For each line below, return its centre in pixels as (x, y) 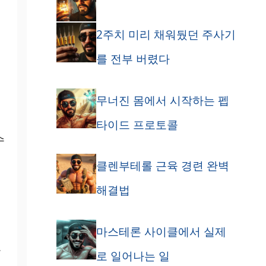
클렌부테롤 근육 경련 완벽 (162, 166)
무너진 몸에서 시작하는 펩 (162, 100)
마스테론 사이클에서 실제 (161, 231)
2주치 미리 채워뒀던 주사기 (166, 35)
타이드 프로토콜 (137, 124)
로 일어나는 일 (133, 256)
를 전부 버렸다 (133, 59)
